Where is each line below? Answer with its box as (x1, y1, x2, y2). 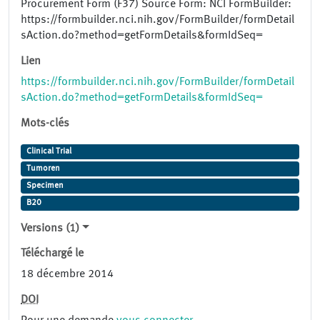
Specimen (26, 181, 64, 191)
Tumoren (26, 164, 60, 174)
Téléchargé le (21, 248, 84, 260)
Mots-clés (21, 118, 69, 130)
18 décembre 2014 (21, 269, 114, 281)
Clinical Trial (26, 147, 71, 156)
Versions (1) (21, 223, 79, 235)
